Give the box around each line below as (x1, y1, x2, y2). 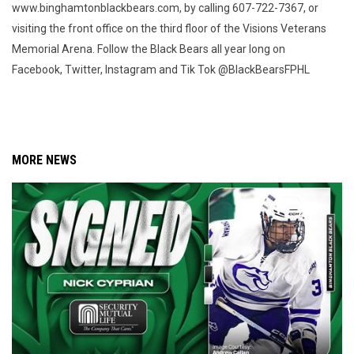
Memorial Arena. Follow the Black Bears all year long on (12, 43, 285, 55)
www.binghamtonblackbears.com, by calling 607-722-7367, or (12, 2, 318, 14)
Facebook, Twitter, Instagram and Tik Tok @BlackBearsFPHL (12, 63, 319, 76)
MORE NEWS (12, 153, 77, 168)
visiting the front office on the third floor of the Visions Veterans (12, 22, 326, 35)
